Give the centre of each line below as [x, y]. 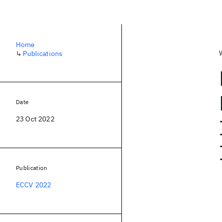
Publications [43, 54]
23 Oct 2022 [35, 119]
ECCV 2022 [34, 185]
